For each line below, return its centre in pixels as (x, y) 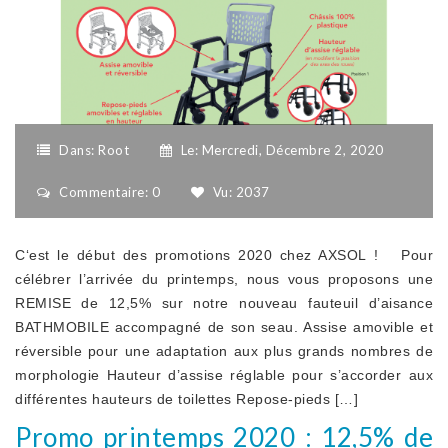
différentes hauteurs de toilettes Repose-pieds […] (186, 398)
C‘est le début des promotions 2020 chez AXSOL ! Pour (224, 254)
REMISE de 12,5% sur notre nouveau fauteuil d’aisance (224, 302)
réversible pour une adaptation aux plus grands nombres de (224, 350)
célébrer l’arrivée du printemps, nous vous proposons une (224, 278)
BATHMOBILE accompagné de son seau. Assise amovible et (224, 326)
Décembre (299, 149)
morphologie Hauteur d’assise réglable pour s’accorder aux (224, 374)
